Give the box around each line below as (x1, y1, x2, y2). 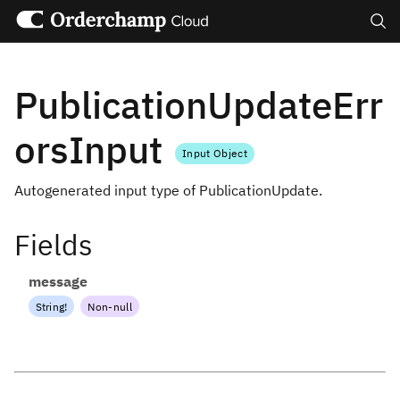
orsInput (14, 124, 171, 174)
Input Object (182, 146, 247, 161)
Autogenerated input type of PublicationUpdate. (14, 180, 322, 199)
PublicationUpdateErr (14, 79, 383, 129)
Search (358, 57, 397, 73)
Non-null (87, 299, 133, 313)
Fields (14, 226, 93, 264)
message (29, 272, 87, 291)
